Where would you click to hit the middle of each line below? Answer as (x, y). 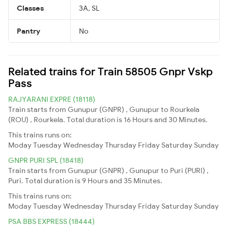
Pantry (28, 31)
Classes (30, 8)
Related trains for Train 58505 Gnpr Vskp (110, 71)
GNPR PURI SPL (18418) (46, 160)
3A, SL (89, 8)
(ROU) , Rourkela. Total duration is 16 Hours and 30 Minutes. (108, 119)
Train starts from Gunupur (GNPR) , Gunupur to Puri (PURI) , (108, 170)
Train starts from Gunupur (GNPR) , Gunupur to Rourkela (104, 109)
